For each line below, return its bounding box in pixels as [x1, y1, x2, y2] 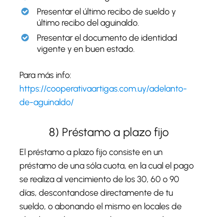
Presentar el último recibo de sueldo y [37, 6, 176, 17]
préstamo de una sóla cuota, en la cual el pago [19, 160, 194, 171]
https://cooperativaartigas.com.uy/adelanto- [19, 83, 187, 94]
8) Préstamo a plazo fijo [48, 124, 169, 139]
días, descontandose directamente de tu [19, 187, 173, 198]
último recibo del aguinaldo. [37, 17, 139, 28]
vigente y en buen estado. [37, 43, 135, 54]
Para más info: [19, 69, 71, 80]
